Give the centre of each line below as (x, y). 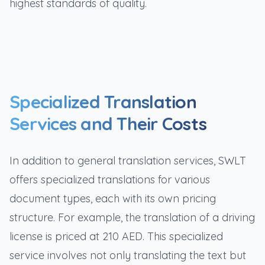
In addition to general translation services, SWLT (128, 161)
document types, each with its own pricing (113, 198)
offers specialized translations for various (110, 180)
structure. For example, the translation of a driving (132, 217)
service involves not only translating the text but (128, 255)
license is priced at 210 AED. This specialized (116, 236)
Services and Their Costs (108, 124)
